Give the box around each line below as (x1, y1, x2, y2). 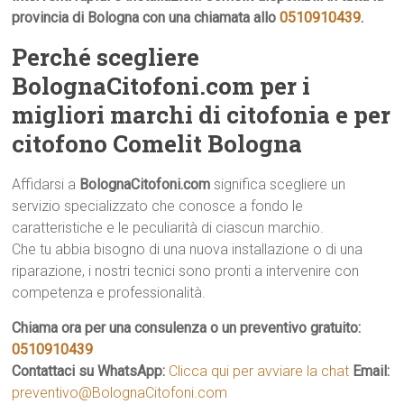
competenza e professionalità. (12, 284, 207, 301)
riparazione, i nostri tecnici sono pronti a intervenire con (12, 262, 360, 280)
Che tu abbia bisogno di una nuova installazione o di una (12, 241, 363, 258)
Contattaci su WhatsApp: (12, 363, 170, 380)
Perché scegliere (12, 41, 200, 72)
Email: (353, 363, 390, 380)
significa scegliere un (210, 176, 346, 193)
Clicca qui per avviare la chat (169, 363, 350, 380)
